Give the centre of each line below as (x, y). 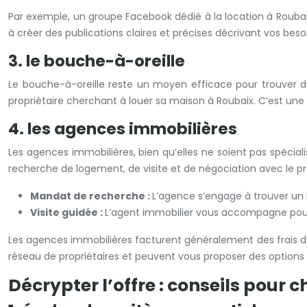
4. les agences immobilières (123, 129)
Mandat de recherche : (91, 196)
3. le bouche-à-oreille (97, 61)
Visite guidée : (67, 212)
